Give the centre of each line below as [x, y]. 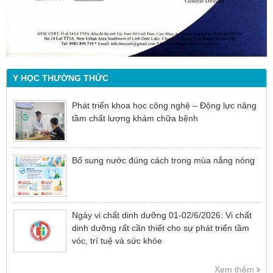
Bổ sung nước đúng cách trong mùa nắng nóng [163, 161]
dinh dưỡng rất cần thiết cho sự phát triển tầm [161, 228]
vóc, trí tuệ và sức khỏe [117, 241]
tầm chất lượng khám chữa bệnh [135, 118]
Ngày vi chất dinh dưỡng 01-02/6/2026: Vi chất [162, 215]
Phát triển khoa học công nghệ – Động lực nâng [164, 105]
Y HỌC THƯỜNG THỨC [61, 78]
